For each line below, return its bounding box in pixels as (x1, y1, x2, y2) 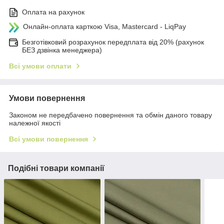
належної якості (9, 119, 60, 127)
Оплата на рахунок (22, 8, 84, 16)
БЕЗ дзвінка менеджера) (22, 46, 102, 54)
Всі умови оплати (9, 62, 71, 70)
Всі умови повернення (9, 135, 88, 143)
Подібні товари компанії (8, 164, 104, 173)
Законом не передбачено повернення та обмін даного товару (9, 111, 212, 119)
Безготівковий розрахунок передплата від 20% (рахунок (22, 38, 204, 46)
